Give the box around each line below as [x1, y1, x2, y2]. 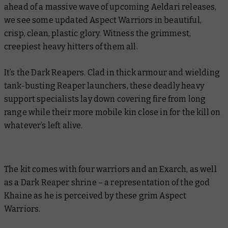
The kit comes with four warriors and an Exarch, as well [4, 164, 217, 174]
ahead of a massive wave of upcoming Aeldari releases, [4, 2, 217, 12]
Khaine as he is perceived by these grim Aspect [4, 190, 187, 201]
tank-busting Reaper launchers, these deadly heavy [4, 80, 204, 91]
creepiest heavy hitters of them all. [4, 41, 141, 51]
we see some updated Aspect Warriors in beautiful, [4, 15, 202, 25]
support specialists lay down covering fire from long [4, 94, 206, 104]
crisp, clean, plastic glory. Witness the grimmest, [4, 28, 191, 38]
